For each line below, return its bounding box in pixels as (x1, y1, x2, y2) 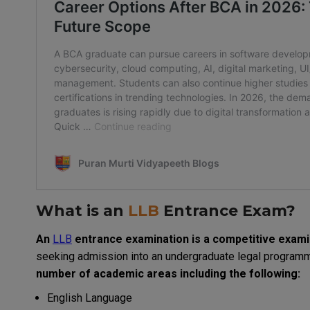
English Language (47, 291, 132, 305)
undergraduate (163, 250, 237, 264)
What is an (36, 201, 128, 221)
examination (125, 232, 189, 246)
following (249, 267, 298, 281)
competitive (210, 232, 278, 246)
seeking (36, 250, 75, 264)
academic (93, 267, 144, 281)
